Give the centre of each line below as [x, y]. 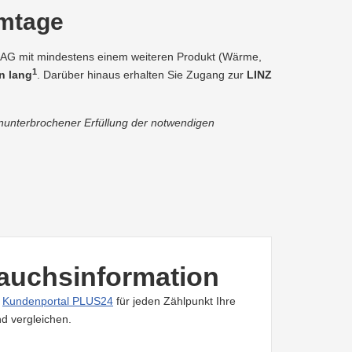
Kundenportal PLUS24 [58, 301]
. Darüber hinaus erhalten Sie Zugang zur [142, 75]
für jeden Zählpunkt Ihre [174, 301]
